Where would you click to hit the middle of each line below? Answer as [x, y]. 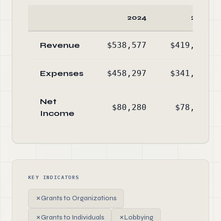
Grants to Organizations [79, 198]
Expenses [62, 73]
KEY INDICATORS [54, 177]
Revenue [60, 45]
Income [57, 113]
